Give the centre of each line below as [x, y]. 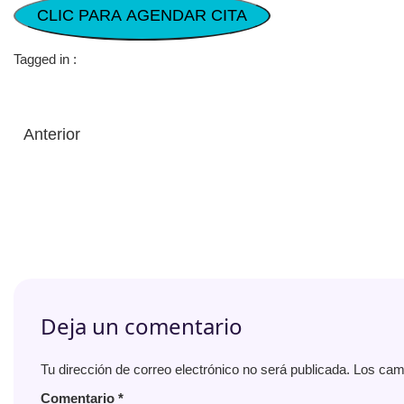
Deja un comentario [142, 326]
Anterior [52, 134]
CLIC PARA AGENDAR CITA [142, 16]
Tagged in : [45, 60]
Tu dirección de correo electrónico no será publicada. [195, 370]
